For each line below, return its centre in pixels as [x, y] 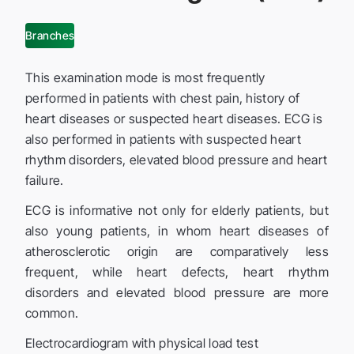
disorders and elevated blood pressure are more [177, 292]
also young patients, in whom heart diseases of [177, 230]
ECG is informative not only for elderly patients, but [177, 210]
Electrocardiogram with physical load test [142, 343]
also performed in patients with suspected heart [164, 139]
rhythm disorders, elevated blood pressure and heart [177, 159]
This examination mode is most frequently [145, 77]
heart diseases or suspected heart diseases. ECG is [174, 118]
